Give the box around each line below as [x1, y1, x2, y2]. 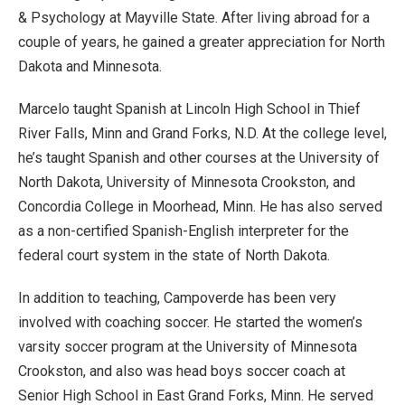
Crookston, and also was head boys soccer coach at [18, 363, 345, 380]
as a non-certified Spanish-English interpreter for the [18, 222, 349, 240]
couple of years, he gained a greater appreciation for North [18, 33, 385, 51]
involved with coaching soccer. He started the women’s [18, 314, 363, 331]
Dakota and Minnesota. [18, 58, 162, 75]
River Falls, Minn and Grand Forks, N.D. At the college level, [18, 125, 387, 142]
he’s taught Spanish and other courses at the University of [18, 149, 380, 166]
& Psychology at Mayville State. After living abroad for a [18, 9, 370, 26]
